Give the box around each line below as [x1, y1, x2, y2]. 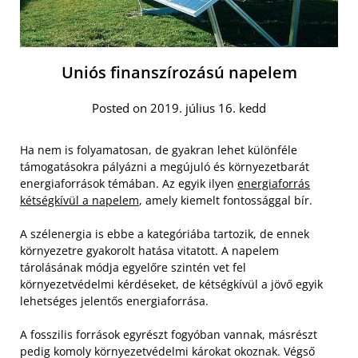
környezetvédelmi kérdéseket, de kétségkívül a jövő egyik [20, 276, 323, 292]
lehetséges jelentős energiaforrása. [20, 292, 209, 308]
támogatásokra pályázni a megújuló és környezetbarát [20, 158, 309, 174]
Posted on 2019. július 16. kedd [92, 99, 266, 116]
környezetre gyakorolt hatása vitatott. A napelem [20, 242, 279, 258]
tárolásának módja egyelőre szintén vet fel [20, 259, 246, 275]
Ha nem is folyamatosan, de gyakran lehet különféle [20, 141, 297, 157]
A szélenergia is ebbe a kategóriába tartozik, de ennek [20, 225, 309, 241]
